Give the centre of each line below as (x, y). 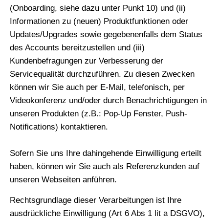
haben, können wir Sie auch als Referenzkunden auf (105, 167)
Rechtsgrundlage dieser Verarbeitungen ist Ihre (96, 200)
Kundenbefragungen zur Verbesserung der (87, 61)
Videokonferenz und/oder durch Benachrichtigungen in (108, 101)
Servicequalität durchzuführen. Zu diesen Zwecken (102, 74)
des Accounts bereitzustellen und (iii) (77, 48)
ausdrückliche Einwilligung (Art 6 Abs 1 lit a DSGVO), (107, 213)
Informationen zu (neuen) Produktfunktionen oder (99, 22)
